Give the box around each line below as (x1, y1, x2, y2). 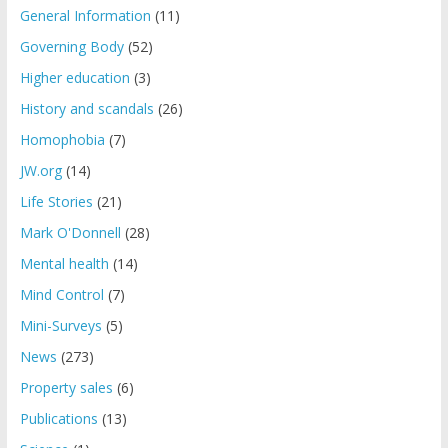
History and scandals (19, 99, 154, 119)
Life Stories (19, 192, 93, 212)
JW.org (19, 161, 62, 181)
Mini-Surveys (19, 316, 102, 336)
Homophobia (19, 130, 105, 150)
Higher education (19, 68, 130, 88)
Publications (19, 409, 98, 429)
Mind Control (19, 285, 104, 305)
